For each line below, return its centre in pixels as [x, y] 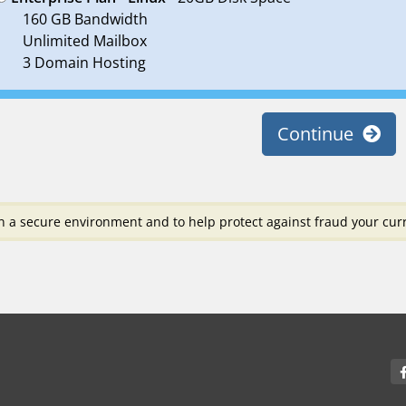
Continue [319, 134]
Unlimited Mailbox [84, 41]
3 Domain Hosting [84, 63]
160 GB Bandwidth [85, 19]
